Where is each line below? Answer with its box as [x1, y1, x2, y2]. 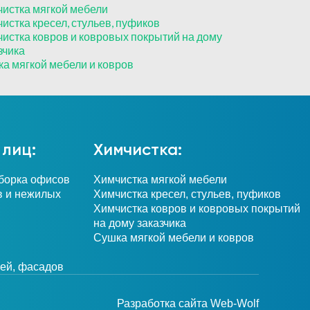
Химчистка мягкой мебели [93, 174, 227, 185]
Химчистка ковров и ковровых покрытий [93, 203, 300, 215]
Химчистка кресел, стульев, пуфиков [93, 188, 281, 200]
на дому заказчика [93, 217, 186, 229]
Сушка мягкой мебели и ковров [93, 232, 254, 244]
